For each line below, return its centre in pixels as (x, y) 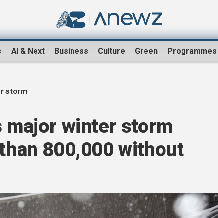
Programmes (192, 51)
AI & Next (28, 51)
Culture (111, 51)
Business (71, 51)
